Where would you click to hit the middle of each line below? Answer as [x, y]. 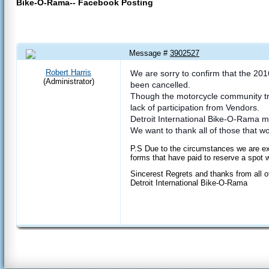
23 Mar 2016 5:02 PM [66, 63]
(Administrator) [68, 81]
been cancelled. [160, 84]
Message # [150, 53]
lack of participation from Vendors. [195, 107]
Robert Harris [68, 72]
